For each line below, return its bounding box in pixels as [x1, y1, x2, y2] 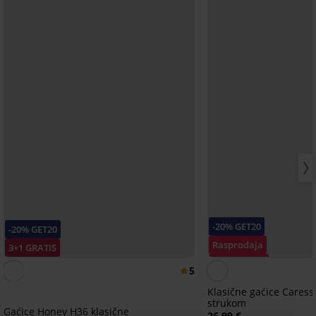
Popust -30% [212, 257, 266, 270]
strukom [207, 296, 247, 310]
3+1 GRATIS [8, 241, 56, 255]
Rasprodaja [212, 238, 264, 252]
